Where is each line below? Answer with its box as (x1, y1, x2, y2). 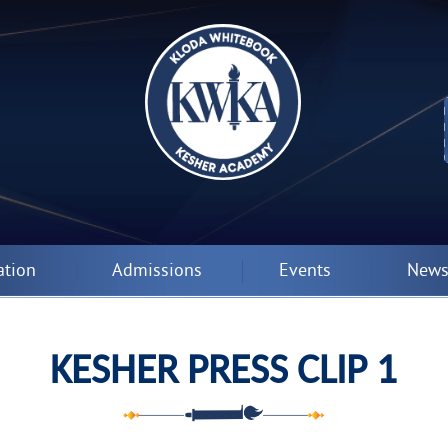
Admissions (112, 260, 203, 283)
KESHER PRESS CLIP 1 (50, 341, 398, 394)
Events (278, 260, 331, 283)
